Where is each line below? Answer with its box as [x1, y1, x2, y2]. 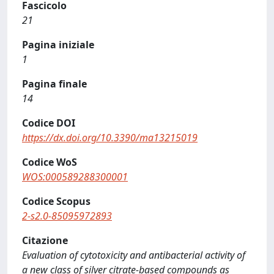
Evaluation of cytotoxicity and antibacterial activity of [22, 248, 245, 262]
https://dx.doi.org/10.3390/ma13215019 [22, 130, 198, 144]
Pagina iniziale [22, 37, 94, 51]
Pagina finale [22, 76, 87, 91]
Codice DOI [22, 116, 75, 130]
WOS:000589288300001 [22, 169, 128, 183]
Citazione [22, 233, 68, 247]
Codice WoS [22, 155, 77, 169]
